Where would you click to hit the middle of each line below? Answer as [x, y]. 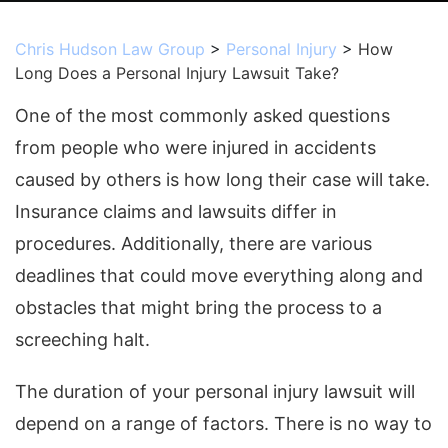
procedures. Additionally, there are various [193, 243]
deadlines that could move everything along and [219, 275]
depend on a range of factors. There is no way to [223, 423]
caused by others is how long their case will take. [222, 179]
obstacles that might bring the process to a [198, 307]
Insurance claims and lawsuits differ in [176, 211]
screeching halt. [82, 339]
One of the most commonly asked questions [202, 115]
